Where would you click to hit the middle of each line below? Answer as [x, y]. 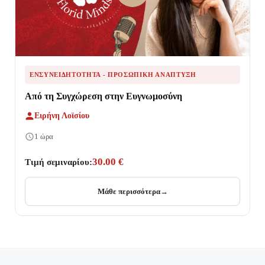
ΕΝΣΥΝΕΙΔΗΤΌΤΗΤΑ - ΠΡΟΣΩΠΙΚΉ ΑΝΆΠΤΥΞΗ [113, 75]
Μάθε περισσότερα [129, 192]
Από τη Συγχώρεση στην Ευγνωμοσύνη [104, 96]
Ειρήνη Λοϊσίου [62, 116]
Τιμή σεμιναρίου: [59, 162]
